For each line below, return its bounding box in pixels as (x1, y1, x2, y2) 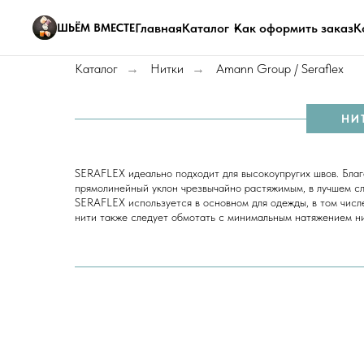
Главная (135, 19, 182, 36)
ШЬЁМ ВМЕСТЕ (57, 20, 135, 34)
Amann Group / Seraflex (216, 61, 344, 76)
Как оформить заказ (234, 19, 353, 36)
